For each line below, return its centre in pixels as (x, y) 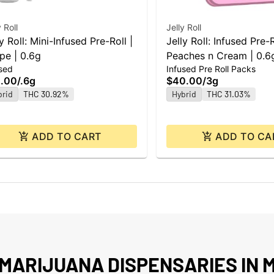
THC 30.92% (46, 94)
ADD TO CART (67, 137)
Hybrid (184, 94)
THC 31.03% (229, 94)
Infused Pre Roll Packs (211, 69)
